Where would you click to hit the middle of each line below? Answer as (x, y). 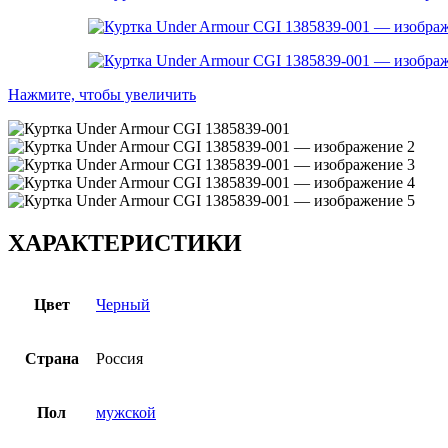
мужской (126, 412)
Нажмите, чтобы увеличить (102, 94)
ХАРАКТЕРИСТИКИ (125, 242)
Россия (119, 358)
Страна (51, 358)
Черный (123, 304)
